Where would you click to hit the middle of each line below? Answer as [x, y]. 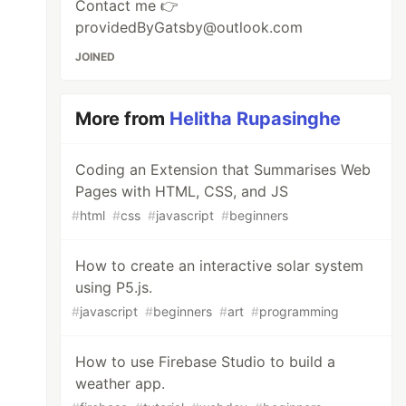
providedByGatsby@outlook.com [189, 27]
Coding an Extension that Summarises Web [223, 169]
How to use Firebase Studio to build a [206, 362]
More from [123, 119]
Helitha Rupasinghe [256, 119]
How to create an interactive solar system [220, 266]
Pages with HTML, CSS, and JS [182, 191]
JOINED [96, 57]
